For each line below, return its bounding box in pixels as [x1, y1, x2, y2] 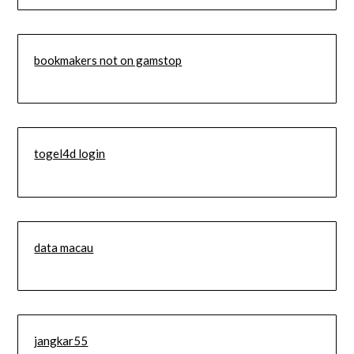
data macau [34, 239, 94, 254]
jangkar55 [34, 333, 88, 348]
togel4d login [34, 146, 106, 161]
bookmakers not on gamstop [34, 52, 183, 67]
